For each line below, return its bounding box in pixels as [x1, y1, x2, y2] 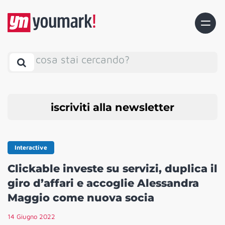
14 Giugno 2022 [8, 212, 55, 221]
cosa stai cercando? [36, 53, 130, 65]
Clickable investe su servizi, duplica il [8, 162, 217, 175]
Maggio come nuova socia [8, 191, 154, 204]
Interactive [15, 144, 47, 152]
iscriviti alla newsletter [51, 100, 174, 114]
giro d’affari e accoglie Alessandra [8, 177, 199, 190]
